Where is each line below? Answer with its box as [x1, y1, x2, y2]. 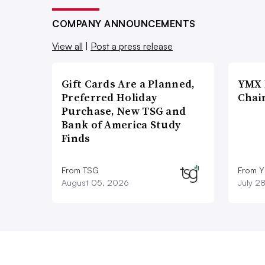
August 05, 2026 [62, 177, 129, 188]
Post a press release [91, 40, 173, 53]
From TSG [62, 165, 99, 176]
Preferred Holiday [62, 90, 157, 105]
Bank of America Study [62, 117, 181, 132]
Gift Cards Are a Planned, [62, 76, 195, 92]
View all [52, 40, 83, 53]
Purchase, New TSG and [62, 104, 186, 119]
